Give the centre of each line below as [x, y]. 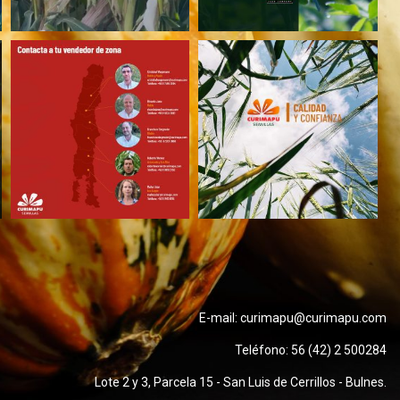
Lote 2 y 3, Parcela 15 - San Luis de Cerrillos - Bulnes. [241, 383]
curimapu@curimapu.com [313, 318]
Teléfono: [263, 350]
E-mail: [220, 318]
